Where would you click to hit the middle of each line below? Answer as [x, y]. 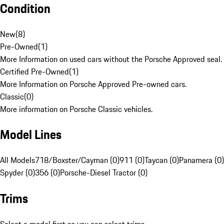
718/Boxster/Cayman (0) [77, 160]
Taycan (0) [162, 160]
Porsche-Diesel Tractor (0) [104, 173]
